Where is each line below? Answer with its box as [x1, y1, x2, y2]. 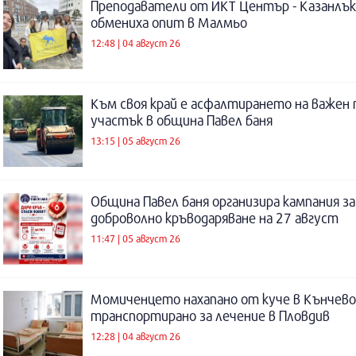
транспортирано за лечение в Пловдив [91, 308, 330, 324]
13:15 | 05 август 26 [91, 133, 180, 147]
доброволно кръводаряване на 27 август [91, 210, 339, 226]
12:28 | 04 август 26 [91, 329, 180, 342]
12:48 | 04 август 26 [91, 36, 180, 49]
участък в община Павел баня [91, 112, 273, 129]
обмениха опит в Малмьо [91, 14, 247, 31]
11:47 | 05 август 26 [91, 231, 180, 245]
